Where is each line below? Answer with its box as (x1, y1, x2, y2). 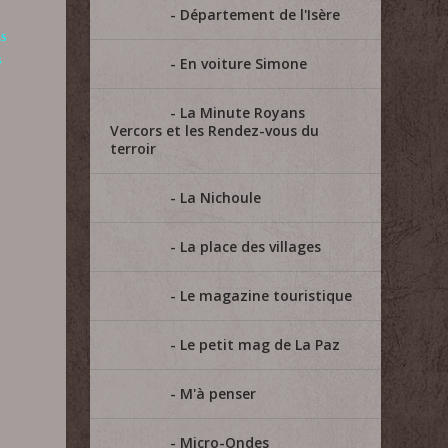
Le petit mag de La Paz (180, 335, 341, 354)
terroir (110, 139, 157, 158)
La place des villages (180, 237, 322, 256)
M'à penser (180, 384, 257, 403)
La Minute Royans (180, 103, 306, 122)
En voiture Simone (180, 54, 308, 73)
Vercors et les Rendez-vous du (110, 121, 320, 140)
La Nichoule (180, 188, 262, 207)
